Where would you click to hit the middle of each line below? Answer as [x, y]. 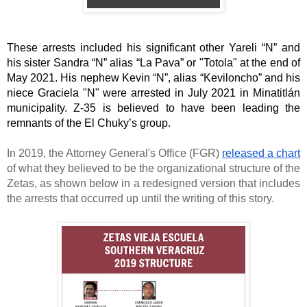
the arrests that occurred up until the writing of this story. [142, 199]
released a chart [261, 153]
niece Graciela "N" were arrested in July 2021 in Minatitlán [153, 93]
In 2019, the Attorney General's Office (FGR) [114, 153]
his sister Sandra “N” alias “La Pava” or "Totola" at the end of [153, 63]
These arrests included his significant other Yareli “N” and [153, 48]
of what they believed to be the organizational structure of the [153, 169]
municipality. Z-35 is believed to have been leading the [153, 108]
